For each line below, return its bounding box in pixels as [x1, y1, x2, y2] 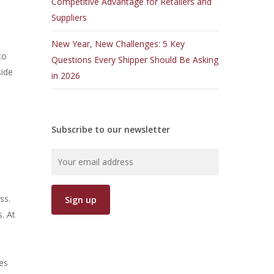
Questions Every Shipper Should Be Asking [51, 54, 219, 65]
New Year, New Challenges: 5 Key [51, 38, 185, 50]
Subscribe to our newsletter [51, 124, 171, 135]
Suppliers [51, 12, 87, 23]
